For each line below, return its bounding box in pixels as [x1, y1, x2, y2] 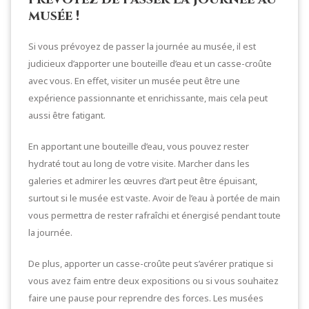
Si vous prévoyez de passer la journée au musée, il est [28, 39, 256, 52]
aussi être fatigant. [28, 108, 106, 121]
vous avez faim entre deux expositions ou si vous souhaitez [28, 274, 279, 287]
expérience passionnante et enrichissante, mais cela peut [28, 91, 268, 104]
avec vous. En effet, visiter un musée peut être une [28, 74, 240, 87]
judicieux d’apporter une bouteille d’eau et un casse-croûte [28, 57, 272, 70]
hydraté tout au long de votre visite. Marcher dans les [28, 157, 250, 170]
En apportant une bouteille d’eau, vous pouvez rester [28, 139, 249, 152]
